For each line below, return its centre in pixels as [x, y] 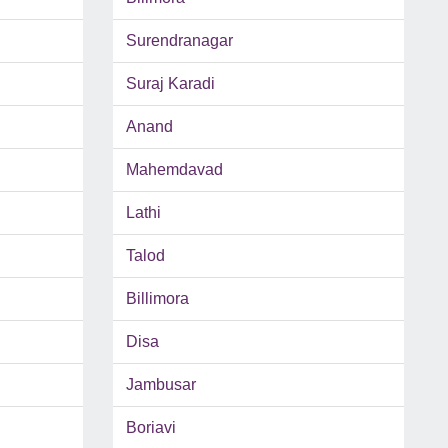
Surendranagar [179, 41]
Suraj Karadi [170, 84]
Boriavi [150, 428]
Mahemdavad [174, 170]
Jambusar [160, 385]
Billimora [157, 299]
